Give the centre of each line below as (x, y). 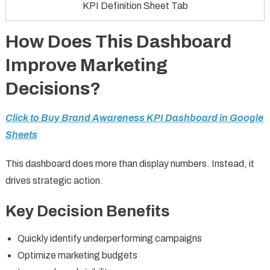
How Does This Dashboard (118, 41)
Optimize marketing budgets (77, 255)
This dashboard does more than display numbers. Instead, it (130, 163)
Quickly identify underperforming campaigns (109, 238)
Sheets (21, 134)
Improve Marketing (86, 65)
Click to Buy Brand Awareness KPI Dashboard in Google (134, 118)
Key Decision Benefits (87, 211)
